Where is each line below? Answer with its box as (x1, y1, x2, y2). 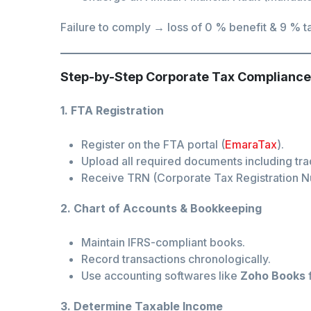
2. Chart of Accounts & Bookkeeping (60, 201, 262, 216)
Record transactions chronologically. (81, 252, 271, 267)
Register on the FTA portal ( (81, 137, 225, 152)
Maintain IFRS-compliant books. (81, 235, 245, 250)
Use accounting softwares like (81, 269, 240, 283)
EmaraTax (225, 137, 277, 152)
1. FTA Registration (60, 103, 164, 118)
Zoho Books (240, 269, 305, 283)
